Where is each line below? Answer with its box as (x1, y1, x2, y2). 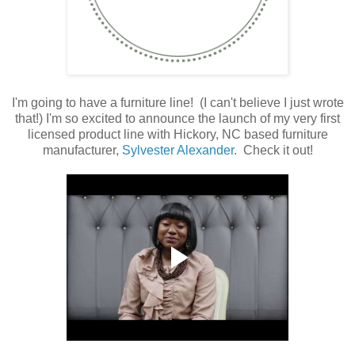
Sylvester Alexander (121, 143, 234, 157)
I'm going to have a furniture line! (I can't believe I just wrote (11, 95, 344, 109)
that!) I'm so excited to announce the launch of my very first (15, 111, 340, 125)
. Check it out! (233, 143, 313, 157)
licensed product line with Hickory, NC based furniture (27, 127, 328, 141)
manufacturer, (42, 143, 122, 157)
